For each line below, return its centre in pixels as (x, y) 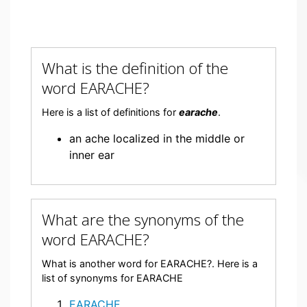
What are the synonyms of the (143, 220)
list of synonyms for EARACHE (112, 278)
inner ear (92, 155)
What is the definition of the (135, 68)
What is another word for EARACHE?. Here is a (150, 263)
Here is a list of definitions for (110, 112)
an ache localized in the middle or (157, 138)
